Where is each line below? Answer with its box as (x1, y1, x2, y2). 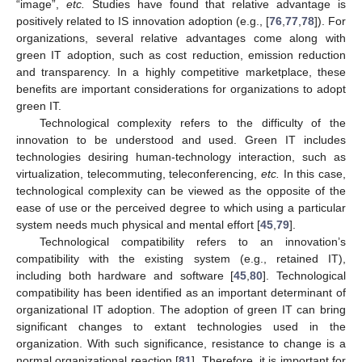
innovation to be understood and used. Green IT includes (16, 133, 346, 147)
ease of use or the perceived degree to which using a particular (16, 201, 346, 215)
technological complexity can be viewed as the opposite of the (16, 184, 346, 198)
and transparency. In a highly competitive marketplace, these (16, 65, 346, 79)
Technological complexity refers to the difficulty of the (39, 116, 346, 130)
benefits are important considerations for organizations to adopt (16, 82, 346, 96)
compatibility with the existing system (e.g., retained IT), (16, 252, 346, 266)
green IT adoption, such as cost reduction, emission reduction (16, 48, 346, 62)
